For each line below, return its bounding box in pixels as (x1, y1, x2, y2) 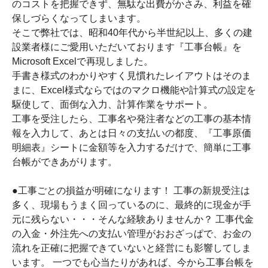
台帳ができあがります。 (12, 157, 117, 167)
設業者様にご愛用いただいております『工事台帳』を (12, 42, 242, 52)
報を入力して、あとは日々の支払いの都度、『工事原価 (12, 128, 251, 138)
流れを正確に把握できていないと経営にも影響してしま (12, 243, 251, 253)
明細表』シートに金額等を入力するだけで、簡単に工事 (12, 142, 251, 153)
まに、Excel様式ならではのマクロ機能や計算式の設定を (12, 85, 256, 95)
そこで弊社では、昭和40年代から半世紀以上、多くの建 (12, 28, 252, 38)
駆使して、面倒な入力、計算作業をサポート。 (12, 99, 213, 109)
